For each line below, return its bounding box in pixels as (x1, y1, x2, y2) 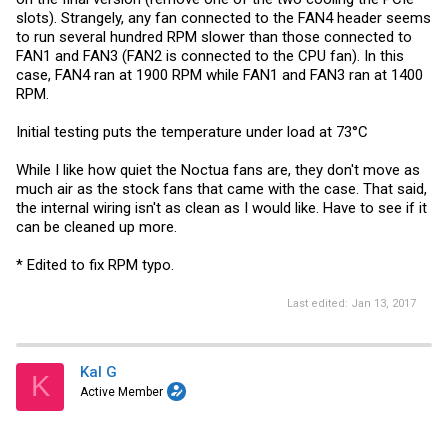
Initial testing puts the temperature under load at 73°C (16, 123, 368, 141)
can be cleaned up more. (16, 218, 177, 236)
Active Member (80, 384, 163, 399)
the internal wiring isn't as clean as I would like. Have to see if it (16, 199, 427, 217)
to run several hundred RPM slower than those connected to (16, 28, 412, 46)
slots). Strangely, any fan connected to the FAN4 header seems (16, 9, 431, 27)
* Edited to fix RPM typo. (16, 256, 174, 274)
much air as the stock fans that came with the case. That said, (16, 180, 427, 198)
